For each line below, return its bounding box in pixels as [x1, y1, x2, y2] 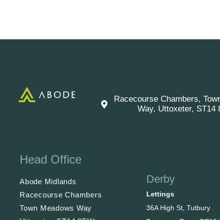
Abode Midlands [20, 177, 77, 186]
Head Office [20, 153, 82, 166]
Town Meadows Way [20, 204, 92, 213]
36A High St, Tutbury [146, 204, 210, 212]
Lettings [146, 190, 174, 198]
